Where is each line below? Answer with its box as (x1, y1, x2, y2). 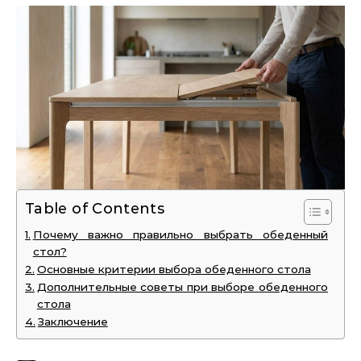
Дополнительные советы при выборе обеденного (36, 280, 328, 293)
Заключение (37, 314, 108, 328)
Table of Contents (25, 200, 165, 218)
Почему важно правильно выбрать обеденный (32, 227, 328, 241)
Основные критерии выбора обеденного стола (36, 262, 311, 276)
